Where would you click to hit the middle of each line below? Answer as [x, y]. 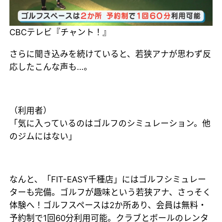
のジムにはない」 [43, 136]
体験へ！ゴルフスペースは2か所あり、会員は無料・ [108, 205]
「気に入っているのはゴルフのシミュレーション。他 [110, 123]
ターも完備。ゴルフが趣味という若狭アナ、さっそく [111, 193]
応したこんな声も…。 [51, 67]
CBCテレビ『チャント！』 [60, 32]
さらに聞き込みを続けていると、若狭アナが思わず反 [111, 54]
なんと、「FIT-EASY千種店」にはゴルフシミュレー [108, 180]
